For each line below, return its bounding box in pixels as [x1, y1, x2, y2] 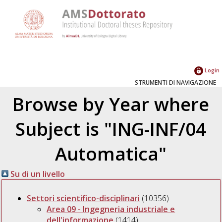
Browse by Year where [12, 91, 210, 116]
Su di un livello [8, 168, 65, 179]
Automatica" [55, 141, 167, 166]
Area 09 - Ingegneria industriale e [47, 203, 175, 215]
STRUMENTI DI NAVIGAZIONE [135, 78, 216, 87]
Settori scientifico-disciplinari [27, 192, 140, 204]
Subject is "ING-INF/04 [15, 116, 207, 141]
